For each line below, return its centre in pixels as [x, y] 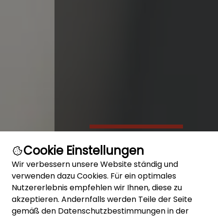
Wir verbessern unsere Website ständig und [95, 164]
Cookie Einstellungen [84, 151]
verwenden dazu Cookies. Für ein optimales [94, 176]
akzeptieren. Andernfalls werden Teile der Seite [102, 199]
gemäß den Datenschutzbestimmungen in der [100, 211]
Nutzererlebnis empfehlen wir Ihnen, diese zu [97, 188]
